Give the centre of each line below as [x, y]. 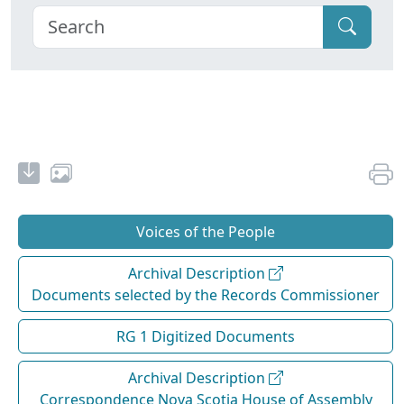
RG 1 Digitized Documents [206, 336]
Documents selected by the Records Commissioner [206, 294]
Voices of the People [206, 231]
